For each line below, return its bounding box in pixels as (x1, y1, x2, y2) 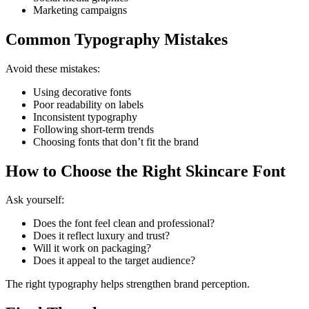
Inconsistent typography (33, 110, 137, 123)
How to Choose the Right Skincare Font (6, 161, 286, 180)
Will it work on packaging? (33, 242, 151, 255)
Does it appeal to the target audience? (33, 255, 195, 267)
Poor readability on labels (33, 98, 143, 110)
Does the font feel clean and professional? (33, 217, 215, 230)
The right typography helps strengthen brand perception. (6, 278, 250, 290)
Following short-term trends (33, 123, 154, 135)
